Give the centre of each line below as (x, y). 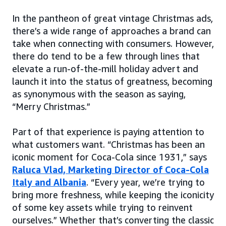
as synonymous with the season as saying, (99, 94)
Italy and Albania (49, 182)
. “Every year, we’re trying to (146, 182)
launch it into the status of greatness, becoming (112, 81)
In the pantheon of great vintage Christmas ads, (112, 18)
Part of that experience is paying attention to (108, 131)
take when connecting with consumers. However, (113, 43)
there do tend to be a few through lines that (106, 56)
